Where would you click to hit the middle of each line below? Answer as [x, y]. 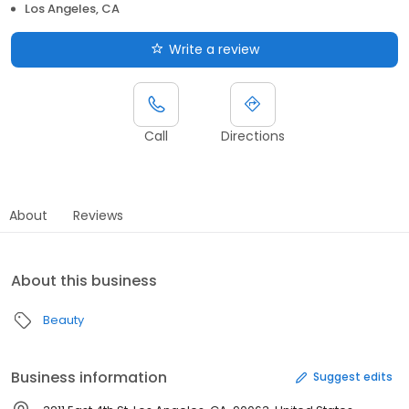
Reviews [98, 215]
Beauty [63, 320]
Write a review [214, 49]
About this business [84, 280]
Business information [89, 377]
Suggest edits [353, 377]
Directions [253, 136]
